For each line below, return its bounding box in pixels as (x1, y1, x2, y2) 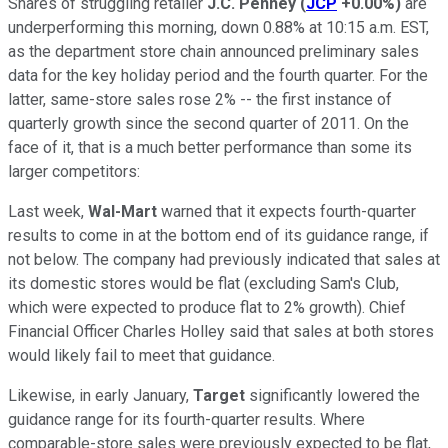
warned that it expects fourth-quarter (161, 201, 416, 221)
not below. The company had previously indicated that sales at (8, 249, 440, 269)
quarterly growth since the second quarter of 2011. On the (8, 113, 409, 133)
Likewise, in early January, (8, 385, 193, 405)
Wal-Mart (88, 201, 161, 221)
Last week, (8, 201, 88, 221)
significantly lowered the (245, 385, 420, 405)
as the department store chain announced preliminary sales (8, 41, 419, 61)
